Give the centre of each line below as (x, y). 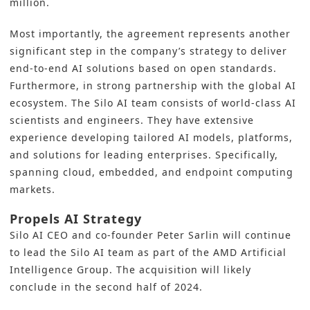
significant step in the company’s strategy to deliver (148, 51)
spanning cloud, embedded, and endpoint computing (152, 172)
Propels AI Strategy (76, 219)
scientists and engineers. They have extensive (132, 120)
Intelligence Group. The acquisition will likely (130, 270)
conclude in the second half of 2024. (106, 287)
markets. (33, 190)
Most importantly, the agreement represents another (150, 34)
